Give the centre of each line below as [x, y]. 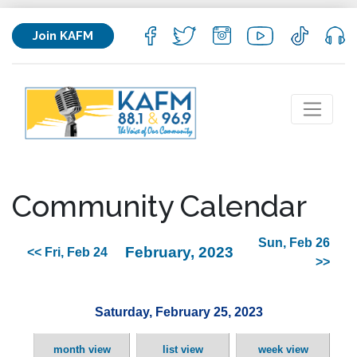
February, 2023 [179, 253]
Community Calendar [159, 206]
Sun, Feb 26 [294, 243]
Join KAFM [63, 35]
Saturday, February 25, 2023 [178, 312]
